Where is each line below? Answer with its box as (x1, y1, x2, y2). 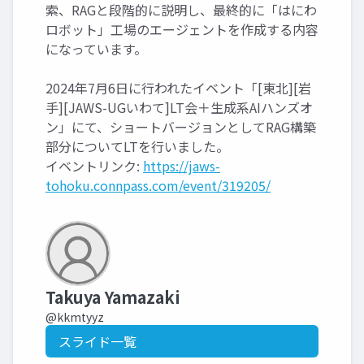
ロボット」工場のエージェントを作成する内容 (45, 19, 318, 39)
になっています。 (45, 39, 147, 58)
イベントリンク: (45, 156, 143, 175)
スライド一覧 (58, 331, 136, 351)
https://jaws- (143, 156, 220, 175)
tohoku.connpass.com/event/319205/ (45, 175, 271, 195)
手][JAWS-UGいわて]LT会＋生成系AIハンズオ (45, 97, 313, 117)
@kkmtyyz (45, 309, 104, 325)
